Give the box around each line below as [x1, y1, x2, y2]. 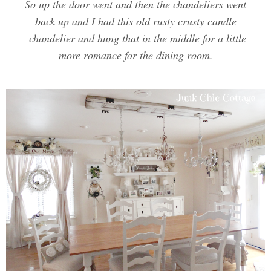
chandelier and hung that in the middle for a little [25, 31, 246, 46]
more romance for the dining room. [58, 48, 213, 63]
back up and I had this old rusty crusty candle [34, 14, 237, 29]
